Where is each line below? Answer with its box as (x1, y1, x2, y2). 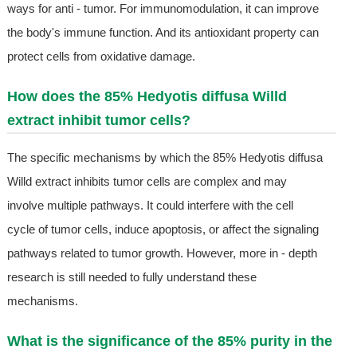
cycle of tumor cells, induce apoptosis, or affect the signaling (6, 222, 319, 237)
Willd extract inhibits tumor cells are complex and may (6, 175, 287, 189)
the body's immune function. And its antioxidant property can (6, 25, 319, 40)
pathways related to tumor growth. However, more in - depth (6, 246, 317, 261)
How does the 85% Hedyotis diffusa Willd (6, 88, 287, 105)
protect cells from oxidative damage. (6, 49, 195, 64)
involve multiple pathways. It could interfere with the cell (6, 198, 293, 213)
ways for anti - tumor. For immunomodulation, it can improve (6, 2, 319, 16)
